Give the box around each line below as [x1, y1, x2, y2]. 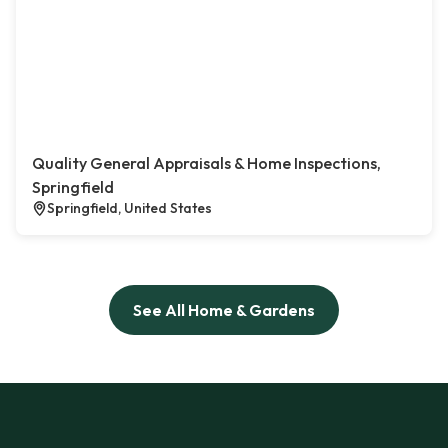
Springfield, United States [47, 199, 212, 218]
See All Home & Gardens [133, 300, 315, 321]
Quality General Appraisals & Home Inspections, [32, 153, 381, 174]
